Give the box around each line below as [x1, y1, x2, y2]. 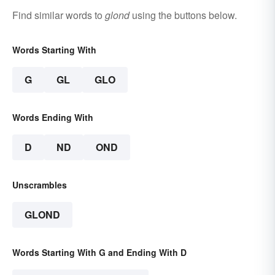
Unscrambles [12, 178, 67, 191]
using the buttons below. [130, 7, 237, 22]
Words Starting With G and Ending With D [12, 246, 187, 258]
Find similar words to [12, 7, 105, 22]
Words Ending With [12, 110, 93, 123]
